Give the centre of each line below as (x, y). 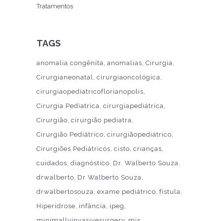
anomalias (125, 63)
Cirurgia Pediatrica (68, 106)
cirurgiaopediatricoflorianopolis (90, 91)
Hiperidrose (56, 206)
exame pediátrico (127, 191)
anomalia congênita (70, 63)
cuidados (52, 163)
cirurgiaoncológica (129, 77)
